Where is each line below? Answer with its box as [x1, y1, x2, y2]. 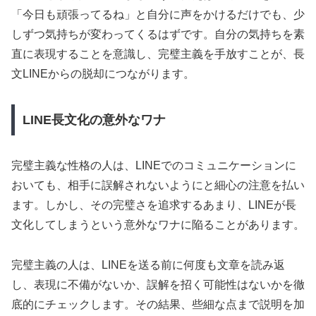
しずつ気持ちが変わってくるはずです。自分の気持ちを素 [11, 28, 305, 41]
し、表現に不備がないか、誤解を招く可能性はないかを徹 [11, 278, 305, 291]
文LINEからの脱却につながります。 [11, 68, 195, 80]
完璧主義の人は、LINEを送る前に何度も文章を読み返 [11, 258, 285, 271]
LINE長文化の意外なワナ [22, 112, 166, 127]
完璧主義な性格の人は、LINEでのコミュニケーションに [11, 159, 296, 171]
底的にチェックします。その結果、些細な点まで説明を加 [11, 298, 305, 310]
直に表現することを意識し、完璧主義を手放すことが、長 [11, 48, 305, 61]
